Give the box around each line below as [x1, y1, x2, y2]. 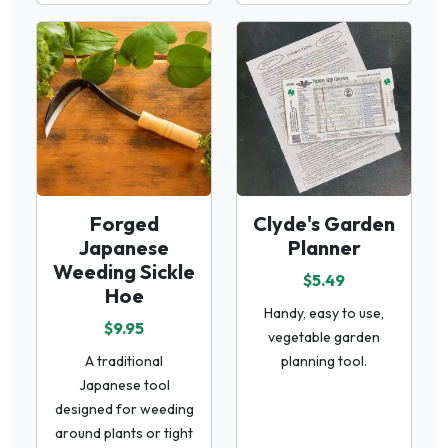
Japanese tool [78, 375, 170, 394]
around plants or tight [55, 423, 193, 442]
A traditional [85, 351, 163, 370]
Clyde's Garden [253, 210, 395, 236]
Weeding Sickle [53, 258, 195, 284]
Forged [89, 210, 159, 236]
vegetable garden [268, 327, 380, 346]
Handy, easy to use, [264, 303, 384, 322]
